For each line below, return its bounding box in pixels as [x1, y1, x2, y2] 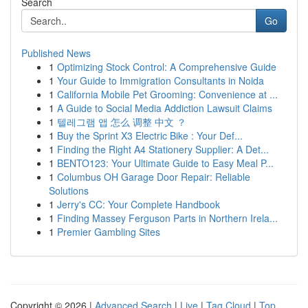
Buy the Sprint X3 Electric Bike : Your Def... [57, 129, 243, 142]
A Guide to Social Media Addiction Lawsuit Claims [57, 101, 272, 115]
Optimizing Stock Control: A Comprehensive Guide [57, 60, 276, 74]
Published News [21, 46, 91, 60]
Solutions [49, 184, 89, 197]
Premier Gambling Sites [57, 225, 160, 239]
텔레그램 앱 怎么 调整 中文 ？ [57, 115, 186, 129]
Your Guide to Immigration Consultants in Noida [57, 74, 264, 87]
